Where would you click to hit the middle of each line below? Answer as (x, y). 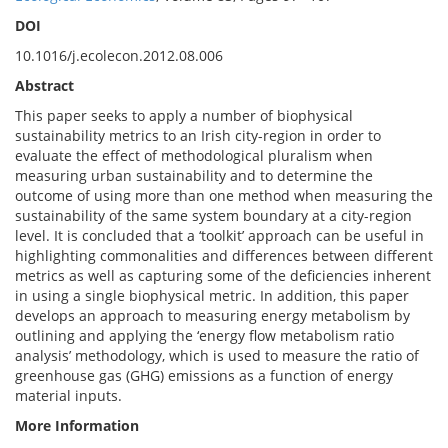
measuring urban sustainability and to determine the (194, 175)
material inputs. (68, 395)
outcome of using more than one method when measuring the (224, 195)
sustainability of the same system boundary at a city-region (213, 215)
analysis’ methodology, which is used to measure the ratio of (217, 355)
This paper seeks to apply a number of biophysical (184, 115)
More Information (77, 425)
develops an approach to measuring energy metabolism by (212, 315)
